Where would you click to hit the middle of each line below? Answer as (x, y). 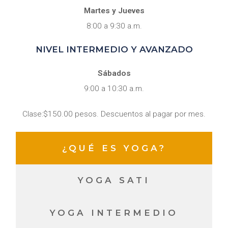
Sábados (114, 73)
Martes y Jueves (114, 11)
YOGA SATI (114, 180)
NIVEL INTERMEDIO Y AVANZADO (114, 49)
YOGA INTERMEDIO (114, 212)
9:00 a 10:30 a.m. (114, 89)
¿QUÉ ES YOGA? (114, 148)
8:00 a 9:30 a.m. (114, 26)
